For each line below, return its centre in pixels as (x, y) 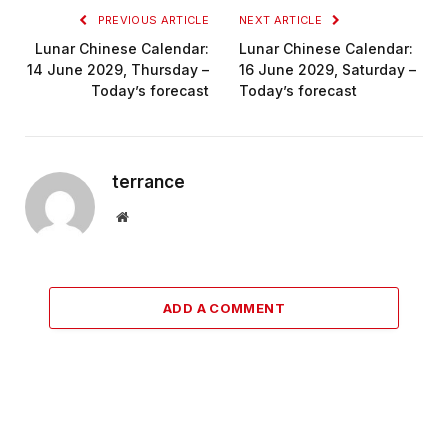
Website (149, 215)
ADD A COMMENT (224, 307)
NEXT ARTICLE (282, 19)
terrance (148, 181)
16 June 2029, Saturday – (327, 69)
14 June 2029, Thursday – (118, 69)
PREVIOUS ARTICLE (151, 19)
